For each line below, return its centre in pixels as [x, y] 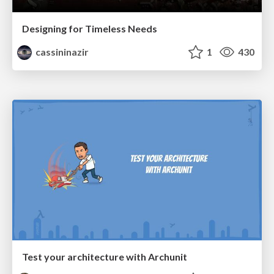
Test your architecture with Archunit [105, 256]
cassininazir [61, 52]
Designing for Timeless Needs [90, 29]
